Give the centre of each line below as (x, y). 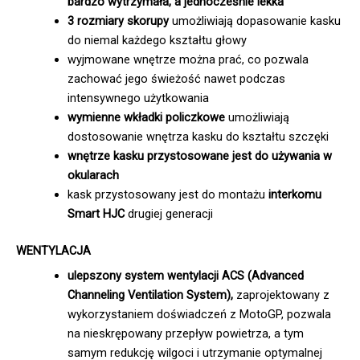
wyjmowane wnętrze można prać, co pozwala (188, 60)
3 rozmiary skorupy (118, 21)
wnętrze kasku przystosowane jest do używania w (199, 156)
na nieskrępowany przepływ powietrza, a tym (185, 334)
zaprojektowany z (281, 295)
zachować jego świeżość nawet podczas (176, 79)
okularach (93, 176)
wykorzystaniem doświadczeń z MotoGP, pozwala (199, 315)
